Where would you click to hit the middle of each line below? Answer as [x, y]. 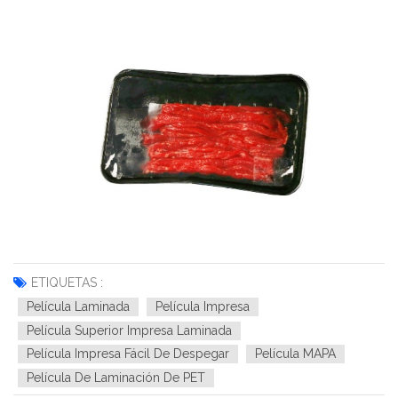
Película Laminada [78, 307]
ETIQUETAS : [67, 283]
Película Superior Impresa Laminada [129, 331]
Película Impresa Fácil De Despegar [128, 354]
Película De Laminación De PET [116, 378]
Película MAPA [295, 354]
